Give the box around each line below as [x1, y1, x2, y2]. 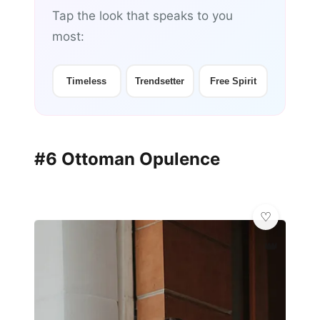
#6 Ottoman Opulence [34, 149, 220, 170]
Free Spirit [210, 76, 257, 87]
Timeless [66, 76, 107, 87]
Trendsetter [135, 76, 185, 87]
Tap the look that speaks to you [52, 9, 233, 24]
